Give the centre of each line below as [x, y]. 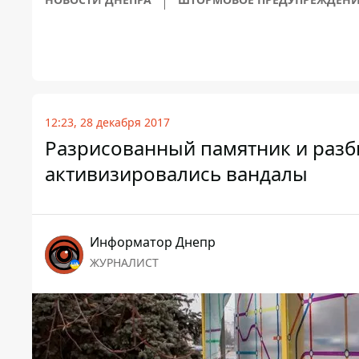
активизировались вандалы [176, 173]
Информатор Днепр [153, 242]
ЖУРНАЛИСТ [124, 262]
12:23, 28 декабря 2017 [107, 122]
